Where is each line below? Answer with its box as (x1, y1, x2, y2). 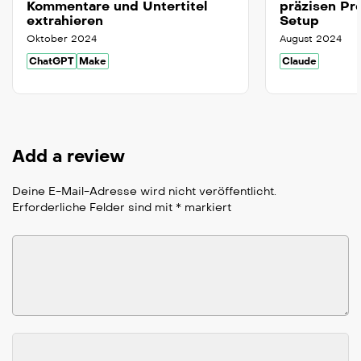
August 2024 (280, 33, 342, 45)
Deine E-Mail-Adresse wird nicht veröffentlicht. (12, 185, 276, 199)
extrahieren (27, 13, 103, 29)
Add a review (12, 146, 125, 168)
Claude (282, 56, 317, 68)
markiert (181, 201, 231, 215)
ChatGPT (29, 56, 74, 68)
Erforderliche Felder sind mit (12, 201, 176, 215)
